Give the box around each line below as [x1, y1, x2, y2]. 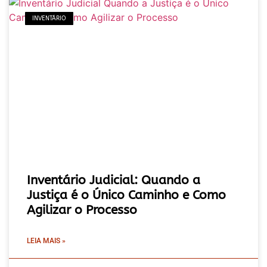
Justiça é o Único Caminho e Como [27, 188, 226, 203]
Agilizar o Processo [27, 203, 137, 218]
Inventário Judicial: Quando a [27, 173, 200, 188]
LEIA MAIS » [27, 237, 66, 246]
